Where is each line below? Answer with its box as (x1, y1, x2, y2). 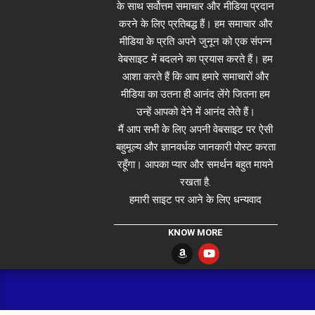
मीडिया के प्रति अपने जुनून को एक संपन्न (119, 35, 272, 49)
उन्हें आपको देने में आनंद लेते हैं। (136, 105, 255, 119)
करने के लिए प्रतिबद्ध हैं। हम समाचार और (118, 18, 273, 31)
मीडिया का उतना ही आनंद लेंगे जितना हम (121, 88, 271, 101)
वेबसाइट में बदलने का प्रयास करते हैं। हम (118, 53, 274, 66)
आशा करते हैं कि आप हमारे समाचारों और (122, 70, 269, 84)
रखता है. (180, 176, 212, 189)
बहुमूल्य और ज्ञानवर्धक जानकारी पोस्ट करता (115, 141, 276, 154)
